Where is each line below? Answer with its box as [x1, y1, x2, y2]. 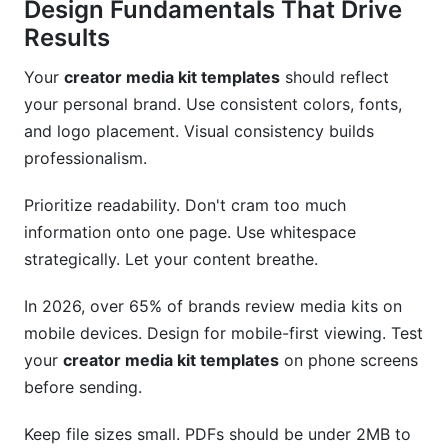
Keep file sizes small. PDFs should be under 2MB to [24, 424, 411, 444]
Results [24, 23, 110, 52]
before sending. [24, 377, 142, 397]
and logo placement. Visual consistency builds [24, 121, 374, 141]
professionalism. [24, 148, 147, 168]
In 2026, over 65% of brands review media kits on [24, 296, 402, 316]
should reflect [280, 67, 389, 87]
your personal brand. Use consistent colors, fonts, [24, 94, 402, 114]
